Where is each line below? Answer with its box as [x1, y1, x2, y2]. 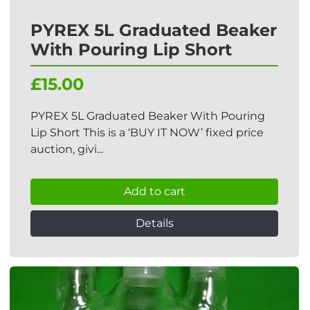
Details [135, 217, 174, 230]
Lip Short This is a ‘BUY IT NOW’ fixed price [30, 126, 264, 139]
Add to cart [123, 185, 185, 198]
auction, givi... [30, 143, 103, 156]
